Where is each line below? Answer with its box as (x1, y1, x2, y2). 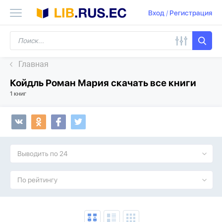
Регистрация (169, 9, 212, 17)
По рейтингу (17, 176, 57, 184)
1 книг (10, 90, 26, 97)
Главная (18, 59, 49, 69)
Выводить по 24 (17, 150, 67, 158)
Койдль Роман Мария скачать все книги (10, 77, 196, 89)
